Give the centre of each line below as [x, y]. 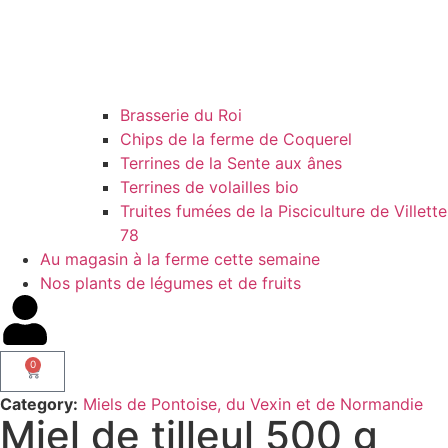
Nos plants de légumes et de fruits [170, 283]
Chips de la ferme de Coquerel [236, 139]
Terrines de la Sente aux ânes [231, 163]
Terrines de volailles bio [209, 187]
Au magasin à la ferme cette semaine [180, 259]
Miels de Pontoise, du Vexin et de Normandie [253, 404]
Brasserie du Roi [181, 115]
